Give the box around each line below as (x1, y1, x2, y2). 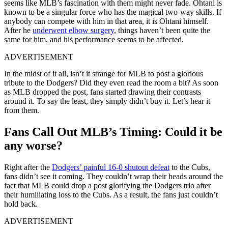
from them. (4, 105, 39, 115)
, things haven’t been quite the (114, 25, 210, 35)
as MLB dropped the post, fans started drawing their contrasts (4, 87, 201, 96)
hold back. (4, 199, 38, 208)
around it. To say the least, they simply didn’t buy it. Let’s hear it (4, 96, 210, 105)
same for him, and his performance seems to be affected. (4, 35, 184, 44)
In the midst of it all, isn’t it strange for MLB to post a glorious (4, 69, 203, 78)
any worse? (4, 138, 63, 152)
